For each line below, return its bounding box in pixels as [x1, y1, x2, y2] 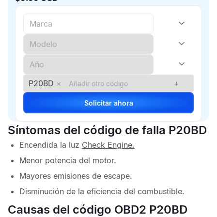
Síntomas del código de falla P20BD [8, 123, 207, 137]
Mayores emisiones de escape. [19, 171, 132, 181]
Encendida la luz [19, 140, 82, 150]
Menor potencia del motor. [19, 155, 116, 165]
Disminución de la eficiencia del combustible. [19, 186, 185, 196]
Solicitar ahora [113, 98, 133, 107]
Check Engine [82, 140, 132, 150]
